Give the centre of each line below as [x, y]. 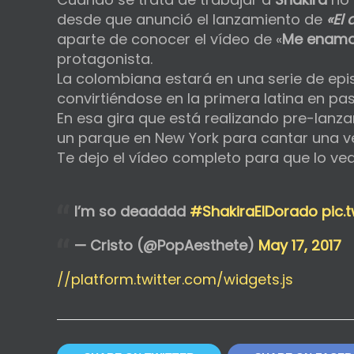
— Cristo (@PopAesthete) [166, 245]
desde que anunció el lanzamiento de [192, 19]
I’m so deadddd [132, 211]
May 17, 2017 [300, 245]
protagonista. [105, 58]
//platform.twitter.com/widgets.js [175, 279]
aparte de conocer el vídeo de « [169, 39]
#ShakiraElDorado [254, 211]
